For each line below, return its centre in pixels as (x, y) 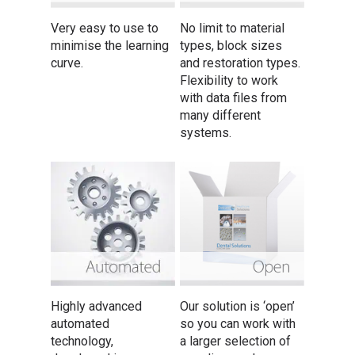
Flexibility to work (229, 81)
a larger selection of (236, 341)
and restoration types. (240, 63)
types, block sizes (231, 46)
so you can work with (238, 323)
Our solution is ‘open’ (238, 306)
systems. (206, 133)
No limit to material (233, 29)
